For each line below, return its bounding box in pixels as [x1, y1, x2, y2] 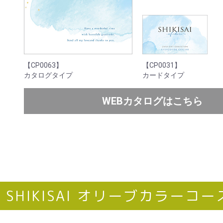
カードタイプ [142, 71, 185, 79]
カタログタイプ [24, 71, 73, 79]
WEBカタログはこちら [102, 95, 203, 107]
